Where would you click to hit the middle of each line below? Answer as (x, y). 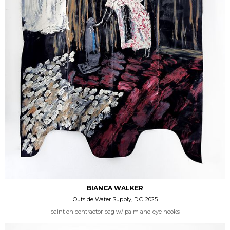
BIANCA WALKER (115, 188)
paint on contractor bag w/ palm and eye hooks (115, 211)
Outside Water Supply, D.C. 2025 (115, 199)
